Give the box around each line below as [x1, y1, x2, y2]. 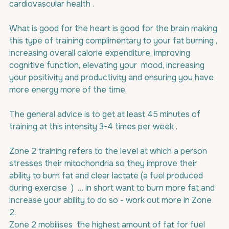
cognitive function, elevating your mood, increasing [9, 60, 207, 71]
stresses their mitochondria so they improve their [9, 158, 199, 169]
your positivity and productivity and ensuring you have [9, 72, 216, 83]
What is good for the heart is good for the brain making [9, 23, 219, 34]
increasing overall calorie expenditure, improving [9, 48, 192, 58]
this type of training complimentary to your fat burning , [9, 35, 219, 46]
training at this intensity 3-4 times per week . [9, 121, 177, 132]
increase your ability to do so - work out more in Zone [9, 195, 214, 205]
